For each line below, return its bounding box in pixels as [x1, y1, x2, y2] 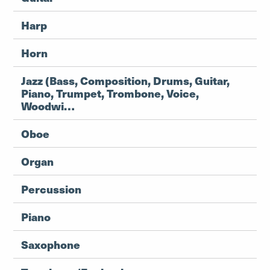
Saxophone [21, 236, 80, 253]
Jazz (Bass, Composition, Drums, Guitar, [21, 72, 230, 89]
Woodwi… [21, 97, 75, 114]
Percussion [21, 180, 81, 197]
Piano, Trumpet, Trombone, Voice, [21, 84, 199, 101]
